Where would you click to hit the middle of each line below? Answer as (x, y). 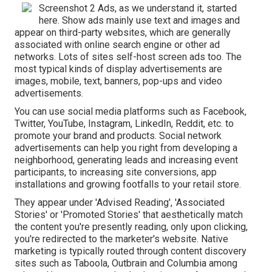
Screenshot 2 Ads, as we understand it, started (138, 8)
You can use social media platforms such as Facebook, (131, 111)
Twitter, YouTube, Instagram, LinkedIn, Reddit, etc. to (124, 123)
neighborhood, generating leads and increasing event (126, 160)
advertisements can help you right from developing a (126, 148)
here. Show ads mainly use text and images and (139, 20)
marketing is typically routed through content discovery (131, 251)
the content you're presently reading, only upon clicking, (131, 226)
